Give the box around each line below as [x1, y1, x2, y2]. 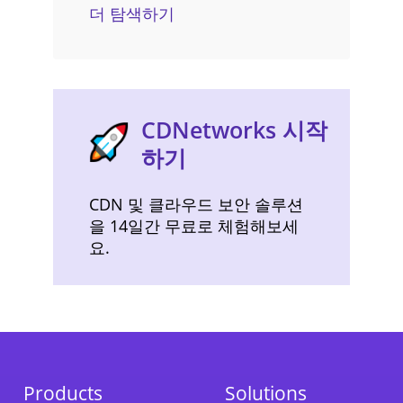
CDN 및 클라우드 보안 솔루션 [89, 193, 303, 215]
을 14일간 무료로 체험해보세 [89, 215, 299, 237]
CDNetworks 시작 [141, 114, 327, 145]
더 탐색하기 [89, 3, 175, 24]
